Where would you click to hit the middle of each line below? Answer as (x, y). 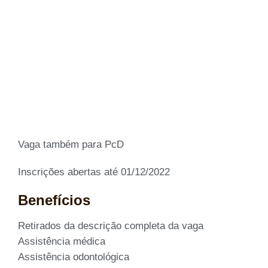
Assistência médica (62, 241)
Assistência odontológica (74, 257)
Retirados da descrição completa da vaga (111, 226)
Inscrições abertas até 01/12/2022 (94, 172)
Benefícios (54, 200)
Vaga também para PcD (71, 144)
